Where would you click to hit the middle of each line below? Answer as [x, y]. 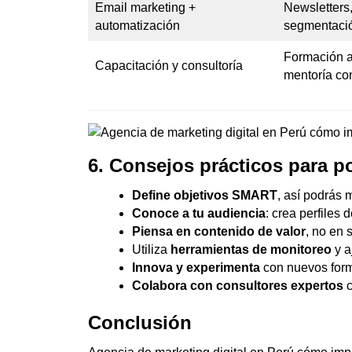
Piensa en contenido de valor [219, 232]
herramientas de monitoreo [251, 250]
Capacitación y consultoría [169, 65]
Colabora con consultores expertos [238, 286]
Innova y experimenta [196, 268]
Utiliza [151, 250]
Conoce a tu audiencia [199, 214]
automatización [137, 25]
